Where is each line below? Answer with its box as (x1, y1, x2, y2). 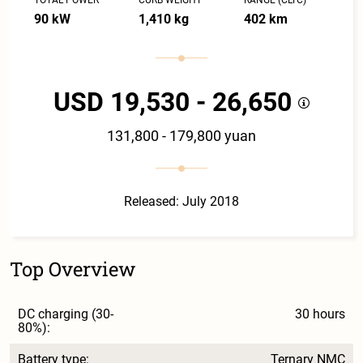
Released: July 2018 (124, 193, 239, 209)
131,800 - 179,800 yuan (107, 126, 256, 144)
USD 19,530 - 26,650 (53, 86, 298, 117)
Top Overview (10, 255, 135, 282)
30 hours (295, 305, 346, 322)
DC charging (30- (18, 305, 113, 322)
